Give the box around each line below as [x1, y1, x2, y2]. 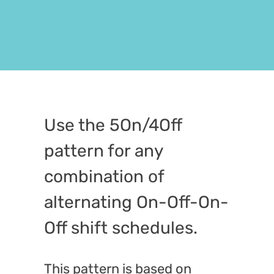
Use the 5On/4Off [43, 114, 182, 135]
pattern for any [43, 140, 163, 161]
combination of [43, 166, 164, 187]
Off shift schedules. [43, 217, 198, 238]
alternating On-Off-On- [43, 191, 229, 212]
